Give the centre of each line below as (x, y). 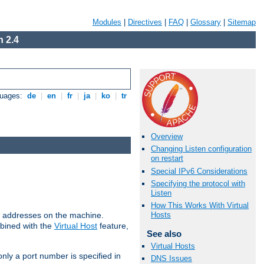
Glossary (206, 22)
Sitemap (242, 22)
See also (164, 233)
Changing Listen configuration (201, 149)
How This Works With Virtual (200, 205)
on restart (167, 159)
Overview (167, 137)
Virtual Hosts (173, 246)
